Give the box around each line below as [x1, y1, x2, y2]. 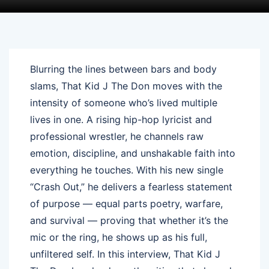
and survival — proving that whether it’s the [30, 214, 228, 226]
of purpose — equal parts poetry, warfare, [30, 197, 223, 210]
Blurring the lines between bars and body [30, 62, 217, 75]
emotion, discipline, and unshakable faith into [30, 147, 235, 159]
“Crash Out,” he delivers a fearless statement [30, 180, 232, 193]
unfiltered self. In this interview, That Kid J [30, 247, 220, 260]
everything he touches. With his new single [30, 163, 223, 176]
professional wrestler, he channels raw [30, 130, 204, 142]
